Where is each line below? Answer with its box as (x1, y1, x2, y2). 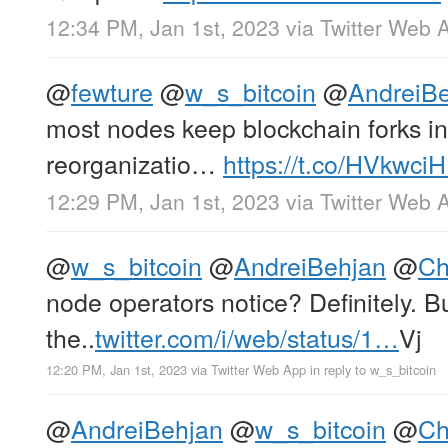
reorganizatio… (46, 144, 223, 181)
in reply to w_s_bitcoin (310, 360, 436, 380)
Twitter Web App (211, 360, 306, 380)
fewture (71, 72, 153, 109)
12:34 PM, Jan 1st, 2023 (46, 11, 280, 42)
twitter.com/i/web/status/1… (95, 319, 399, 356)
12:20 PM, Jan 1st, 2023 (46, 360, 187, 380)
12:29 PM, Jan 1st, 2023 (46, 186, 280, 217)
